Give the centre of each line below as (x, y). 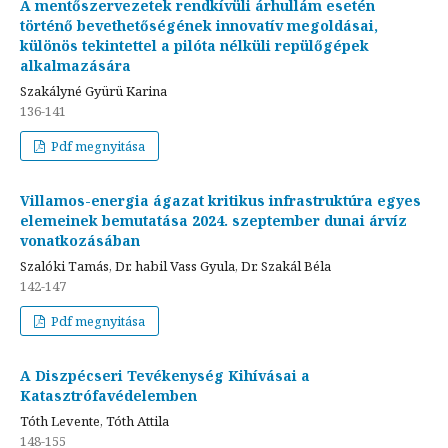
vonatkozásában (80, 240)
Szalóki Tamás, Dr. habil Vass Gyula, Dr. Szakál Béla (175, 265)
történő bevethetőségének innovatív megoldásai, (199, 25)
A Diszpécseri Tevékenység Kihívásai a (165, 375)
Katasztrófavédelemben (108, 395)
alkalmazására (75, 65)
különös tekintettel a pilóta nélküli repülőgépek (194, 45)
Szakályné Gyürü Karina (93, 90)
